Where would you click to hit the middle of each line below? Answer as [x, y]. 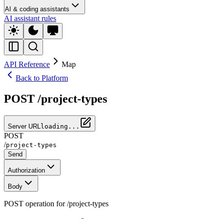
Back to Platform [42, 78]
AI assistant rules [30, 18]
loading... [60, 126]
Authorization [26, 170]
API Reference [27, 64]
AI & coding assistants [37, 9]
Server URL [24, 126]
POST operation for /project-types [56, 203]
